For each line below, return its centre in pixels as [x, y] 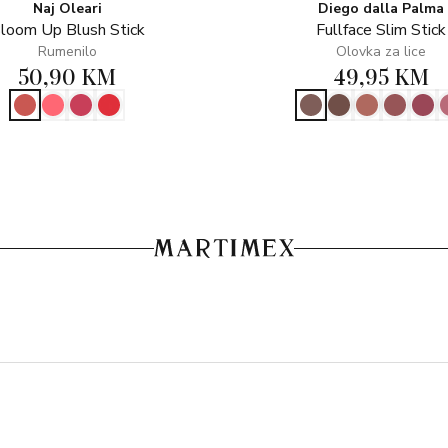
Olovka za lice [381, 51]
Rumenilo [67, 51]
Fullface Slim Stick [381, 30]
